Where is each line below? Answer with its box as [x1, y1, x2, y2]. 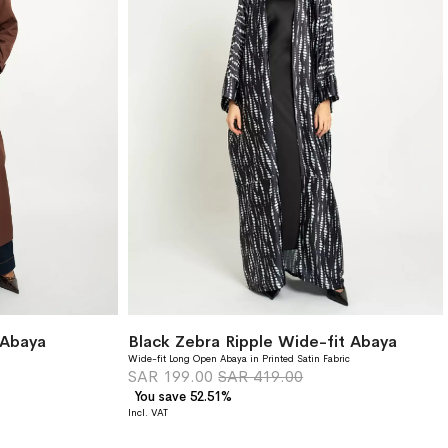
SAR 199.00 [128, 365, 214, 387]
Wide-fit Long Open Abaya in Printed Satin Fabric [128, 352, 351, 365]
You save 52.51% [135, 388, 233, 405]
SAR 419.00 [218, 365, 304, 387]
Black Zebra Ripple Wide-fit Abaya [128, 330, 398, 352]
